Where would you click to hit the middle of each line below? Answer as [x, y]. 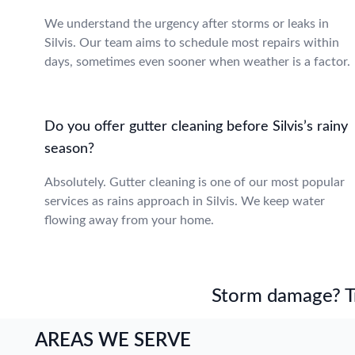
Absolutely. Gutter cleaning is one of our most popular [195, 182]
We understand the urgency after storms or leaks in [187, 24]
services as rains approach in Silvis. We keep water [185, 201]
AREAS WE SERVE [113, 341]
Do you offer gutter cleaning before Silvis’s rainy [196, 127]
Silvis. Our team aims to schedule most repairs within [192, 43]
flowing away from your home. [129, 220]
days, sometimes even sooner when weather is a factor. [197, 62]
